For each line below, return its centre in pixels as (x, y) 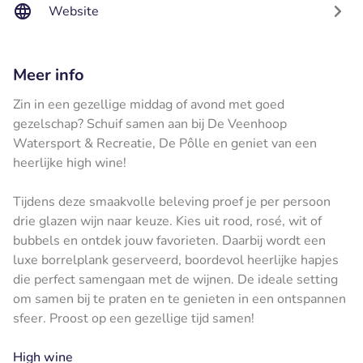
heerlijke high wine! (70, 162)
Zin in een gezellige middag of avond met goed (149, 104)
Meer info (49, 75)
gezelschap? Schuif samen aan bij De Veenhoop (150, 124)
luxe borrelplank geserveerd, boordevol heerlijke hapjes (176, 260)
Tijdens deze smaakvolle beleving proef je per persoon (172, 201)
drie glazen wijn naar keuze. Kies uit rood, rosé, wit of (167, 221)
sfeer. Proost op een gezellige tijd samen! (135, 318)
